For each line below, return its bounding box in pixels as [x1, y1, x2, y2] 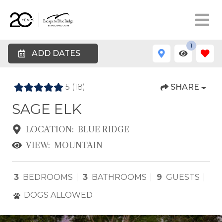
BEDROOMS [23, 172, 73, 182]
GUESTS [166, 172, 200, 182]
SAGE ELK [12, 101, 82, 117]
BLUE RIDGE [78, 124, 129, 134]
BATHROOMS [92, 172, 147, 182]
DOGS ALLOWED [24, 190, 93, 200]
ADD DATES [32, 49, 80, 58]
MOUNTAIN [54, 140, 103, 150]
